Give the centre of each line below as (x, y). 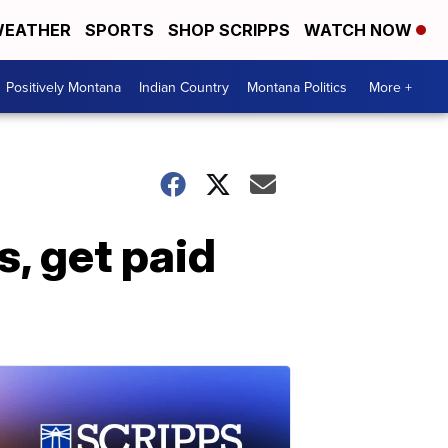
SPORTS (119, 30)
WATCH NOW (360, 30)
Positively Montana (63, 86)
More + (390, 86)
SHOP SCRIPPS (229, 30)
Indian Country (184, 86)
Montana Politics (297, 86)
